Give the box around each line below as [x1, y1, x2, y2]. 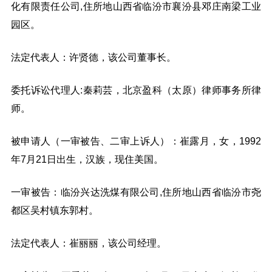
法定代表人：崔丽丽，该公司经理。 [11, 237, 166, 248]
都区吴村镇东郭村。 [11, 205, 98, 216]
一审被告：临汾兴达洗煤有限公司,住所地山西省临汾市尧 [11, 186, 261, 197]
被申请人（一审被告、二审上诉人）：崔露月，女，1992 [11, 135, 261, 146]
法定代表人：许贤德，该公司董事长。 [11, 52, 176, 63]
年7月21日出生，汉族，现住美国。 [11, 154, 163, 165]
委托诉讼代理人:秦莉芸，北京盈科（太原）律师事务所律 [11, 84, 261, 95]
